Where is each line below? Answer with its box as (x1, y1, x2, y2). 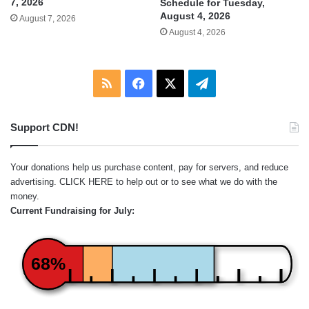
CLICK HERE (59, 177, 113, 188)
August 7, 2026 (19, 14, 76, 24)
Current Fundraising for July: (10, 206, 134, 217)
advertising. (10, 177, 59, 188)
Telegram (208, 76, 259, 90)
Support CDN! (10, 121, 79, 134)
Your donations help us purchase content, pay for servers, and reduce (10, 162, 288, 173)
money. (10, 191, 39, 202)
